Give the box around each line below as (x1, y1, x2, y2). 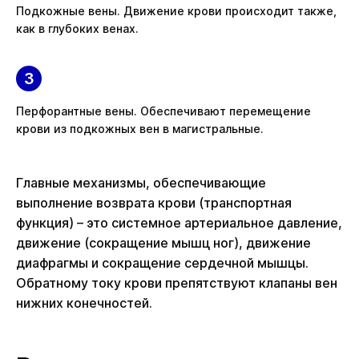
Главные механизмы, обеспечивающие (16, 175, 266, 191)
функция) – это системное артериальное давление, (16, 215, 342, 231)
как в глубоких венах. (16, 22, 139, 35)
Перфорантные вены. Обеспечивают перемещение (16, 104, 311, 118)
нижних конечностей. (16, 295, 152, 311)
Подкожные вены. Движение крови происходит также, (16, 4, 337, 18)
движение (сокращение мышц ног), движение (16, 235, 311, 251)
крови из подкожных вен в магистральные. (16, 122, 264, 135)
